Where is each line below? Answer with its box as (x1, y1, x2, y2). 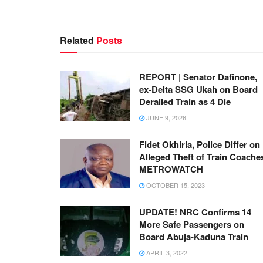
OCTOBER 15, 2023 (144, 180, 205, 190)
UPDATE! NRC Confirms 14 (139, 205, 251, 218)
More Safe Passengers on (139, 217, 244, 231)
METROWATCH (139, 162, 203, 176)
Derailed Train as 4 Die (139, 95, 231, 108)
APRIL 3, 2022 (144, 247, 187, 257)
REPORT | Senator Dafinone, (139, 70, 257, 83)
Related (60, 33, 94, 47)
